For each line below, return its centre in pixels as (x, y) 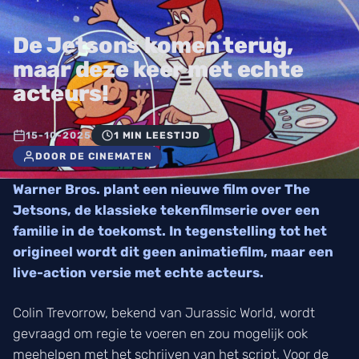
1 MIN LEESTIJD (157, 135)
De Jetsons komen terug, (153, 45)
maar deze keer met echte (158, 69)
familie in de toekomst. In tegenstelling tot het (170, 230)
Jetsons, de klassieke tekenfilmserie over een (166, 210)
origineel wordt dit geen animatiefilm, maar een (173, 251)
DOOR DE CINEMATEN (94, 156)
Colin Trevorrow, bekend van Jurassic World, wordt (164, 312)
